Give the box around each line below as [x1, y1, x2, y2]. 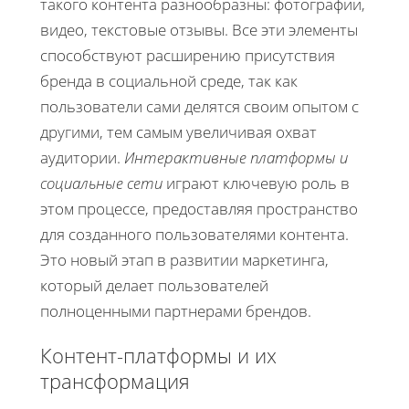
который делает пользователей [40, 275, 268, 297]
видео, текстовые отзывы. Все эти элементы [40, 19, 358, 41]
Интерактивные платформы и [124, 147, 348, 169]
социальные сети [40, 173, 163, 194]
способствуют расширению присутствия [40, 45, 335, 67]
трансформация [40, 367, 190, 395]
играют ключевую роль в [163, 173, 350, 194]
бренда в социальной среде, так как [40, 70, 298, 92]
